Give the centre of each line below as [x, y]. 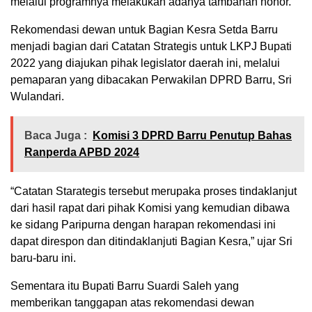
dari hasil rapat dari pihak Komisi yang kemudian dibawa [150, 208]
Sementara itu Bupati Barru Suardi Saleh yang [125, 286]
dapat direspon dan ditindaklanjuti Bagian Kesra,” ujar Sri [151, 242]
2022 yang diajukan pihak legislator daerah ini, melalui [145, 63]
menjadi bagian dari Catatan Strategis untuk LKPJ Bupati [151, 47]
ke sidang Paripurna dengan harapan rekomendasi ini [143, 225]
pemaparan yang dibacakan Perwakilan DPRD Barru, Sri [151, 80]
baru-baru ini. [43, 258]
